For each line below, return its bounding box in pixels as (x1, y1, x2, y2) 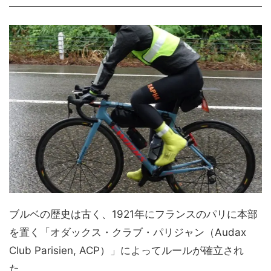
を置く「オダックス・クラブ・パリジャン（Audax (9, 226, 246, 239)
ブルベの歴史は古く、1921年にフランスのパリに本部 (9, 208, 258, 221)
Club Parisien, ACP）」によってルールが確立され (9, 244, 244, 257)
